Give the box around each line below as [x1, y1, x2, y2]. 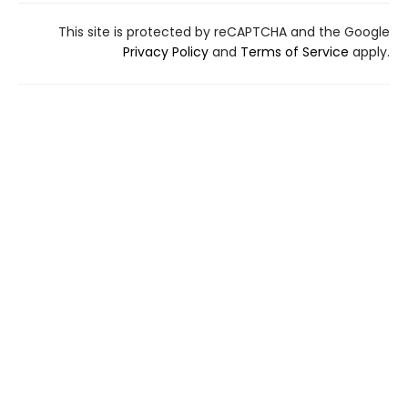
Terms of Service [240, 42, 349, 61]
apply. [349, 42, 390, 61]
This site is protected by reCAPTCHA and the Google [58, 22, 390, 41]
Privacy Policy [123, 42, 209, 61]
